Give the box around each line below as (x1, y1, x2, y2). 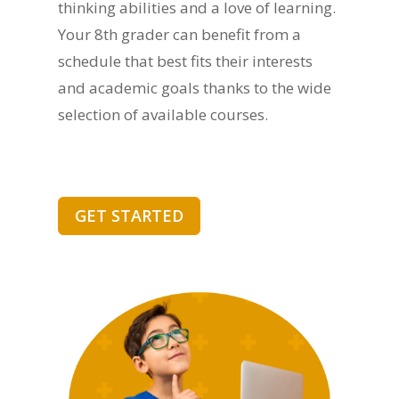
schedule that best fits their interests (57, 50, 313, 71)
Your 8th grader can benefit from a (57, 23, 301, 45)
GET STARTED (74, 205, 183, 227)
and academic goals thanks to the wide (57, 77, 331, 98)
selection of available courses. (57, 103, 268, 125)
